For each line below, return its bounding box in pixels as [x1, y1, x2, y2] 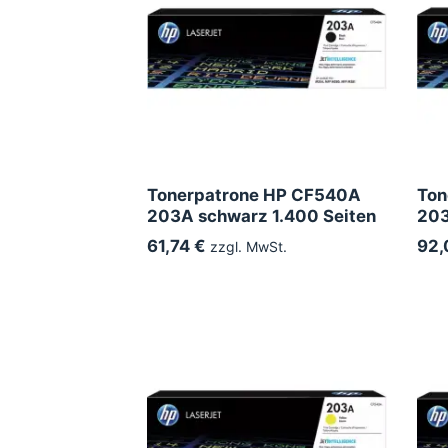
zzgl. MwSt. [206, 237, 287, 255]
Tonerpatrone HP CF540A [147, 184, 361, 205]
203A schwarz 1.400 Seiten [147, 205, 376, 226]
